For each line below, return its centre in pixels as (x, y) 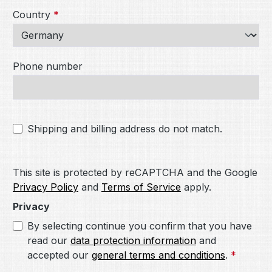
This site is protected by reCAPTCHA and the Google (135, 172)
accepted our (59, 255)
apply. (196, 187)
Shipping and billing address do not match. (125, 129)
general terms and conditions (158, 255)
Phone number (48, 66)
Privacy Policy (46, 187)
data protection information (133, 240)
